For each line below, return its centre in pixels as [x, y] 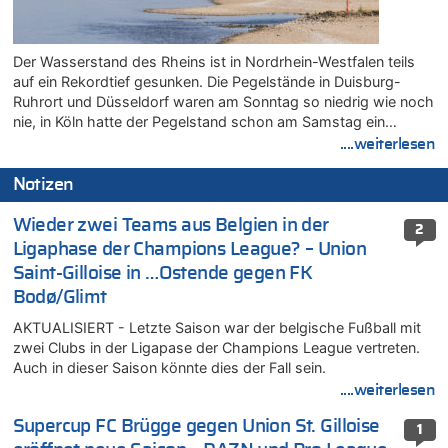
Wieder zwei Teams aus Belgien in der [170, 226]
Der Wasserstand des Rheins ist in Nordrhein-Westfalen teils [213, 61]
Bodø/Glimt [59, 298]
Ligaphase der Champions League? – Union [189, 250]
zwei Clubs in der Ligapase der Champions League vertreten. [216, 348]
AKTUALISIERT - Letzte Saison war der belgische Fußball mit [216, 328]
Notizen [43, 184]
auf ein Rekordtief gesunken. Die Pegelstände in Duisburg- [206, 81]
